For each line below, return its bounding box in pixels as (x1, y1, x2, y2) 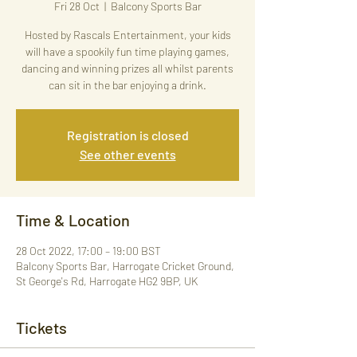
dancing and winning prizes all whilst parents (22, 61, 233, 75)
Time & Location (16, 210, 130, 229)
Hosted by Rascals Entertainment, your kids (24, 28, 231, 41)
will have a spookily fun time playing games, (25, 45, 229, 58)
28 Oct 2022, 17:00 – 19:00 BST (16, 244, 161, 257)
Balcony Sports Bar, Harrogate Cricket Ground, (16, 259, 234, 273)
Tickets (16, 318, 67, 337)
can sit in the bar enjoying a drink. (49, 78, 206, 92)
